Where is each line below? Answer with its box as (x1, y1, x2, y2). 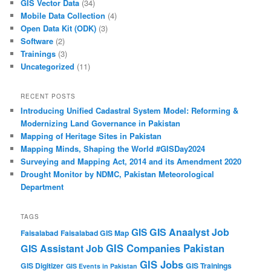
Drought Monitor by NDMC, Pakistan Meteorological (21, 168, 215, 180)
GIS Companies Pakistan (106, 241, 225, 256)
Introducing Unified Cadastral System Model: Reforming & (21, 105, 239, 117)
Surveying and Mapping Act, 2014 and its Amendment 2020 (21, 155, 242, 168)
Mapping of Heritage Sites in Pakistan (21, 130, 162, 142)
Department (21, 181, 64, 193)
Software (21, 34, 54, 47)
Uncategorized (21, 60, 75, 72)
